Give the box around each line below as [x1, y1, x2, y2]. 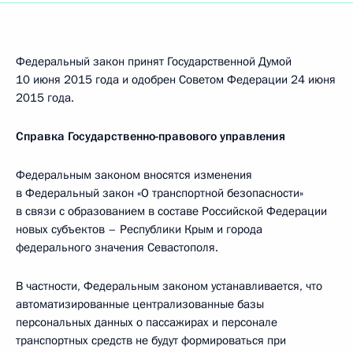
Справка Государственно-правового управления [16, 128, 285, 144]
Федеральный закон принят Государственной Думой [16, 54, 292, 69]
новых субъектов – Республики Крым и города [16, 221, 262, 237]
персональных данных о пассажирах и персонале [16, 314, 277, 330]
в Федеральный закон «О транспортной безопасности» [16, 185, 303, 201]
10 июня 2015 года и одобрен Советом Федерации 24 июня [16, 72, 336, 87]
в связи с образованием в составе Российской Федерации [16, 203, 327, 219]
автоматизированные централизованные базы [16, 296, 264, 312]
